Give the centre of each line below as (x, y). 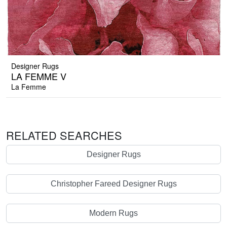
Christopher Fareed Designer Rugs (113, 184)
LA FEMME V (39, 76)
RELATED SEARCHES (64, 135)
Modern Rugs (113, 213)
